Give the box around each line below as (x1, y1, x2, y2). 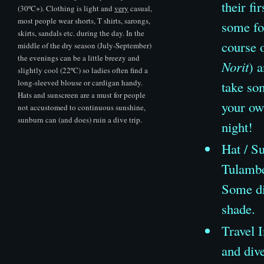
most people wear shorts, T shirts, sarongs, (18, 15, 150, 26)
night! (222, 117, 253, 136)
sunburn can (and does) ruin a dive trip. (18, 114, 142, 125)
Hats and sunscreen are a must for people (18, 89, 146, 100)
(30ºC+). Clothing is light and (18, 2, 114, 14)
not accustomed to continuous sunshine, (18, 101, 146, 113)
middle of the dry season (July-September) (18, 39, 151, 51)
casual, (128, 2, 152, 14)
